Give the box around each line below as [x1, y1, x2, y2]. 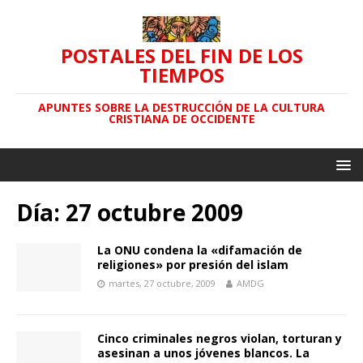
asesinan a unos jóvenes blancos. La [97, 345, 310, 361]
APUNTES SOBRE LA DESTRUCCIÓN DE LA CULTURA [38, 100, 325, 115]
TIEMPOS [139, 62, 224, 88]
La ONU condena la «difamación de [97, 242, 302, 258]
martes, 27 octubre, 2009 [109, 277, 216, 289]
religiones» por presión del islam [97, 257, 288, 272]
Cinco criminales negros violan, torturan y [97, 331, 342, 346]
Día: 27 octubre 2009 [16, 197, 243, 228]
